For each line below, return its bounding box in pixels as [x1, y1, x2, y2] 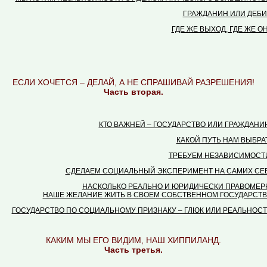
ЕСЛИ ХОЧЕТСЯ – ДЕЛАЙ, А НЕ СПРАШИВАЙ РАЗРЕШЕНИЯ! [13, 77, 254, 87]
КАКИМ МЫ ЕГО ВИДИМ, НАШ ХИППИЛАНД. [46, 235, 221, 245]
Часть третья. [104, 245, 163, 254]
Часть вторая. [104, 87, 163, 97]
